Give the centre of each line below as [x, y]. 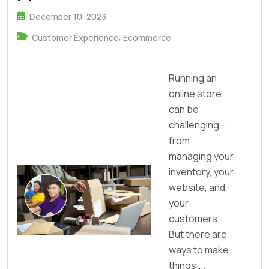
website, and [197, 187]
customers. [194, 219]
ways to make [199, 250]
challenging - [197, 125]
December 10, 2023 [68, 17]
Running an [193, 78]
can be [184, 109]
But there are [198, 234]
